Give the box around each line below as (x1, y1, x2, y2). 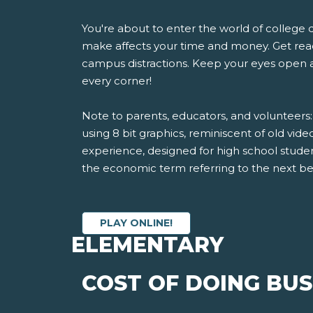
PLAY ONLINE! (100, 217, 173, 230)
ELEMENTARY (71, 232, 224, 259)
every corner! (82, 74, 152, 88)
